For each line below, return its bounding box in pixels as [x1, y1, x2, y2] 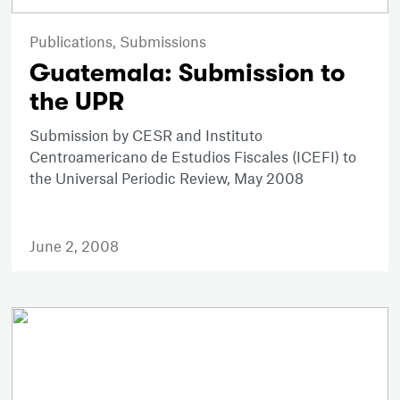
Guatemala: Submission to [29, 58, 346, 87]
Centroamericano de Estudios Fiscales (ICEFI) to [29, 146, 357, 165]
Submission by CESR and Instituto [29, 125, 263, 144]
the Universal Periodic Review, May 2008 [29, 168, 304, 187]
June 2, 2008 [29, 236, 120, 254]
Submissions [120, 31, 207, 50]
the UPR [29, 87, 125, 116]
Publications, [29, 31, 121, 50]
